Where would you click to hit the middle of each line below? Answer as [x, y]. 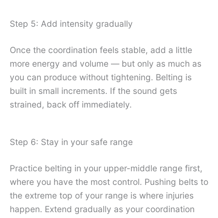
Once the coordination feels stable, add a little [101, 50]
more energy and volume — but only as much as [106, 64]
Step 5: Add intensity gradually [71, 24]
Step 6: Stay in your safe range [71, 142]
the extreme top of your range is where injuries [102, 195]
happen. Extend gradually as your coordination [102, 209]
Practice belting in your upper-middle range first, [106, 168]
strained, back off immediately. [71, 105]
